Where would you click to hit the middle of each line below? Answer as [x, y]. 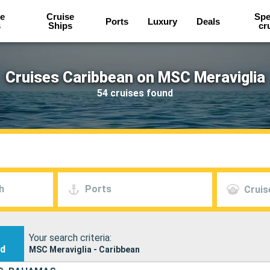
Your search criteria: [71, 237]
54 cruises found [135, 93]
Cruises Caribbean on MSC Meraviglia [135, 77]
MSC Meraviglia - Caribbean [85, 249]
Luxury [162, 21]
